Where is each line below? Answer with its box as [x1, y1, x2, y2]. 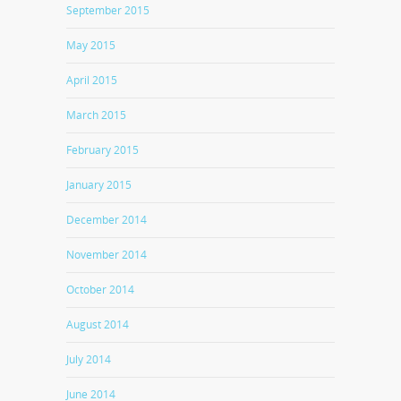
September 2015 [66, 3, 149, 18]
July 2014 [66, 352, 111, 367]
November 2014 [66, 247, 147, 262]
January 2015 [66, 177, 132, 192]
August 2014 [66, 317, 129, 332]
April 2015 [66, 73, 117, 88]
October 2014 [66, 282, 134, 297]
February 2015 [66, 142, 139, 158]
